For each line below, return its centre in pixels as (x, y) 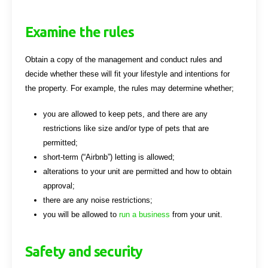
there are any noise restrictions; (98, 200)
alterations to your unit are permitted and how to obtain (137, 171)
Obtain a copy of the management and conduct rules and (124, 60)
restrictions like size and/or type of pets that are (126, 128)
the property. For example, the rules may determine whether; (130, 89)
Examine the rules (80, 32)
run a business (144, 214)
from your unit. (196, 214)
